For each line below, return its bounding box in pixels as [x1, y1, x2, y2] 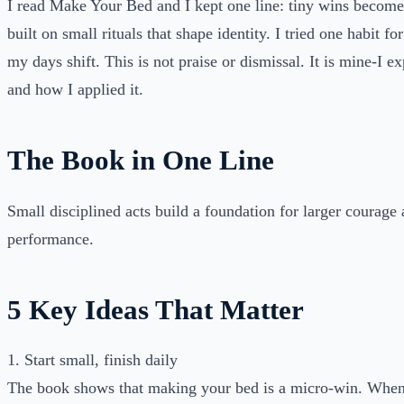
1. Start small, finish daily [7, 351, 178, 370]
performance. [7, 229, 94, 248]
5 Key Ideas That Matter [7, 294, 304, 326]
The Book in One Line [7, 144, 274, 176]
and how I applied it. [7, 79, 143, 98]
